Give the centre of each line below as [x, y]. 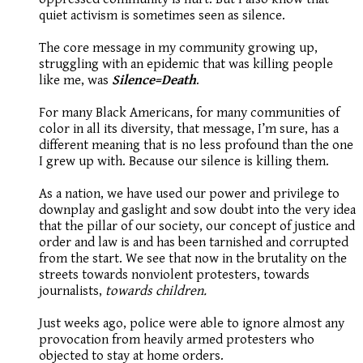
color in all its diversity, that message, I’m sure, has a [189, 129]
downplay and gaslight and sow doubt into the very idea [197, 210]
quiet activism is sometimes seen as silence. [164, 16]
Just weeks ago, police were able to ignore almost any [192, 324]
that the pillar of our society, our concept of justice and [197, 226]
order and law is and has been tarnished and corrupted [194, 243]
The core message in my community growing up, [178, 48]
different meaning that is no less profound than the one [196, 145]
